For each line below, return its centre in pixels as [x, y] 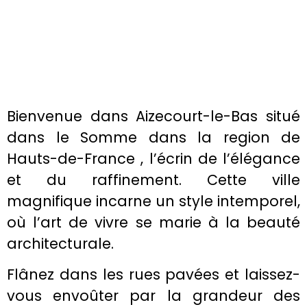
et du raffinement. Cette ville [153, 180]
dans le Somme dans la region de [153, 137]
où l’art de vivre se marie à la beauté [153, 222]
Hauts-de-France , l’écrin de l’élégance [153, 158]
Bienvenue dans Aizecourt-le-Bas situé [153, 116]
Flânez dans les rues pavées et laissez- [153, 274]
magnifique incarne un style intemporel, [153, 201]
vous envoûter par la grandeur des [153, 295]
